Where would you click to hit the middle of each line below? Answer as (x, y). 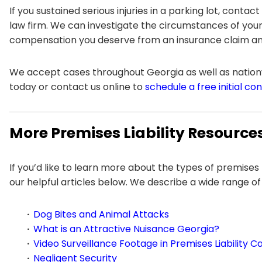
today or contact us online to (77, 87)
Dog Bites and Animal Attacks (101, 214)
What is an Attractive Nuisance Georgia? (126, 229)
